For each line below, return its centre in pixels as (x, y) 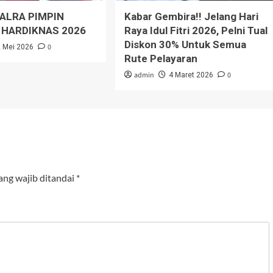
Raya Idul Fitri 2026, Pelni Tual (196, 30)
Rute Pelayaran (161, 58)
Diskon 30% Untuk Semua (185, 44)
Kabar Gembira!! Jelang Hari (191, 16)
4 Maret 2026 (191, 75)
